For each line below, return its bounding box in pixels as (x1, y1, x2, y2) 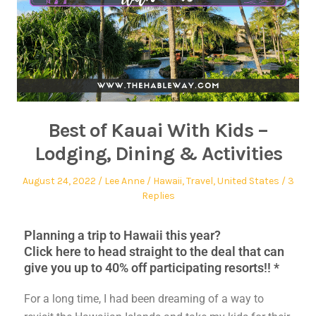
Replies (141, 189, 175, 202)
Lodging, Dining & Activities (34, 141, 282, 165)
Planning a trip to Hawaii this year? (24, 227, 221, 243)
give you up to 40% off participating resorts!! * (24, 260, 279, 275)
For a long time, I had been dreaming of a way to (24, 291, 264, 305)
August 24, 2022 (22, 174, 96, 187)
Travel (186, 174, 213, 187)
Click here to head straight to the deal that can (24, 243, 284, 259)
